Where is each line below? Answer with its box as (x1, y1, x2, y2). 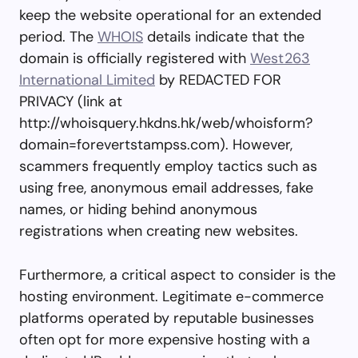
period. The (19, 26, 97, 46)
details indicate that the (143, 26, 304, 46)
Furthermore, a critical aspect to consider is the (19, 265, 336, 284)
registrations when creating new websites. (19, 221, 298, 241)
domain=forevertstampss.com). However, (19, 134, 292, 154)
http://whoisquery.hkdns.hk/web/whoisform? (19, 113, 312, 133)
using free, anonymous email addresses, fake (19, 177, 313, 197)
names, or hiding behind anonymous (19, 199, 257, 219)
